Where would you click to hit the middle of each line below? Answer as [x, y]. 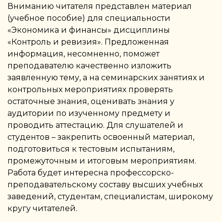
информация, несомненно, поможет [83, 54]
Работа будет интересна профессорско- [91, 173]
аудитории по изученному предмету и [89, 113]
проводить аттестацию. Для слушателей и [95, 125]
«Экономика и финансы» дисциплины [89, 30]
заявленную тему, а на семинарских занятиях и [106, 78]
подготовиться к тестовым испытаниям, [91, 149]
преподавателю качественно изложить [89, 66]
